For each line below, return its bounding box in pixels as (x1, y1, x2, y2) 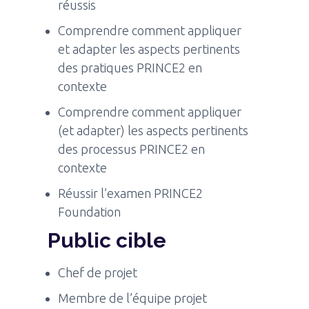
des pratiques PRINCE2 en (58, 60, 203, 74)
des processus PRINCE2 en (58, 141, 206, 156)
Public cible (48, 228, 167, 252)
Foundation (58, 204, 121, 219)
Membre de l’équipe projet (58, 290, 208, 305)
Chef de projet (58, 265, 138, 279)
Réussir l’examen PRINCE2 (58, 186, 203, 200)
